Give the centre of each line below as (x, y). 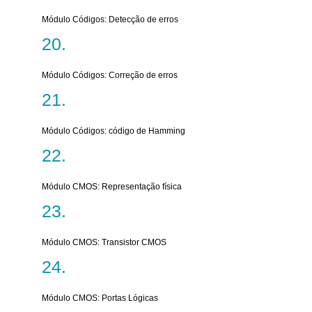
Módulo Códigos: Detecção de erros (110, 19)
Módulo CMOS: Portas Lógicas (100, 298)
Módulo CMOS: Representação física (112, 187)
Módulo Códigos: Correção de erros (110, 75)
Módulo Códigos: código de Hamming (114, 131)
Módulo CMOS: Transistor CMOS (104, 242)
